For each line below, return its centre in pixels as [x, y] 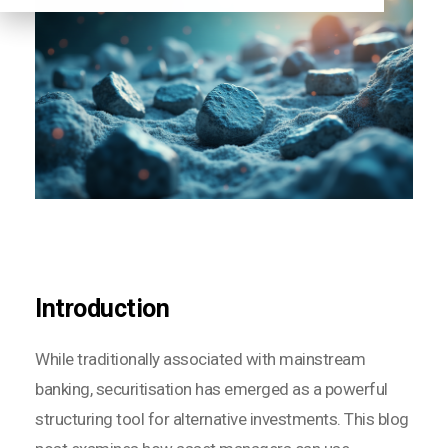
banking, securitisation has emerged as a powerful [211, 389]
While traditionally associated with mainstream [200, 359]
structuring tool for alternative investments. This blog [222, 419]
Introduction [102, 309]
